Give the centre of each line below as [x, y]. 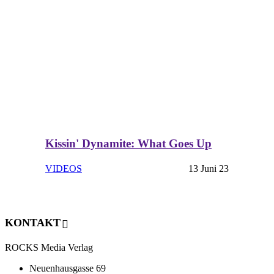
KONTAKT [33, 223]
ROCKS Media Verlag [49, 247]
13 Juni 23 [209, 168]
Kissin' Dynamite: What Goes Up [128, 144]
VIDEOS [64, 168]
